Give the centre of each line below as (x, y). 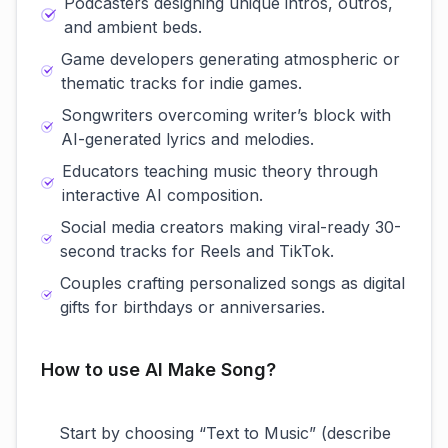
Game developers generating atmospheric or (230, 59)
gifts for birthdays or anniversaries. (193, 307)
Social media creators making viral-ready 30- (231, 227)
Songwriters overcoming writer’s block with (225, 115)
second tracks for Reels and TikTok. (197, 251)
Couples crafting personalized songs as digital (233, 283)
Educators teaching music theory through (220, 171)
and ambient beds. (132, 27)
